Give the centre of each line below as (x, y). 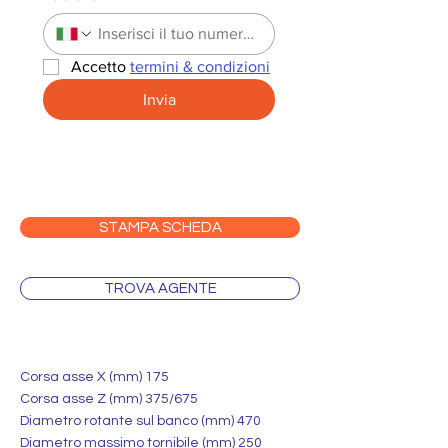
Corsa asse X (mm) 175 (94, 377)
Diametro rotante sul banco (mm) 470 (140, 421)
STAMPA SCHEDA (160, 227)
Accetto (100, 66)
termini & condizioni (200, 66)
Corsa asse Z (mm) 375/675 (109, 399)
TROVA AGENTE (160, 288)
